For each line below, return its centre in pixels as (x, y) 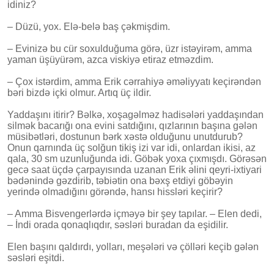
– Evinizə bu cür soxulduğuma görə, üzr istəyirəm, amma (130, 48)
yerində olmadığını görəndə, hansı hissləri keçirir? (115, 191)
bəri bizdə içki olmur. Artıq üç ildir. (79, 92)
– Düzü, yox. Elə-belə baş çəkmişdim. (89, 26)
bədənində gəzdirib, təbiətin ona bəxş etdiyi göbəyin (120, 180)
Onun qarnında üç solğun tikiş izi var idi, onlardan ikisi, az (131, 147)
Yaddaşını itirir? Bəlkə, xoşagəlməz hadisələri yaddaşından (135, 114)
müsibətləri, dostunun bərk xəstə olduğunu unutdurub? (125, 136)
